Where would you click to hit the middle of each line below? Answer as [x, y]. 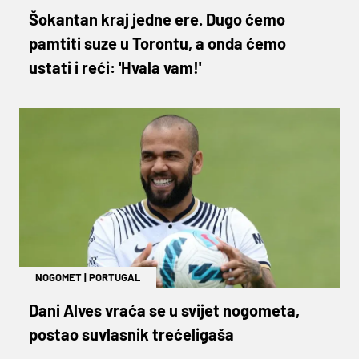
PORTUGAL [115, 277]
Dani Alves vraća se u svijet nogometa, [164, 310]
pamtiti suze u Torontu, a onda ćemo [157, 43]
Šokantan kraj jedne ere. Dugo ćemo [157, 19]
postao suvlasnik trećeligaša [131, 334]
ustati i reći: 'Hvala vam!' [115, 67]
